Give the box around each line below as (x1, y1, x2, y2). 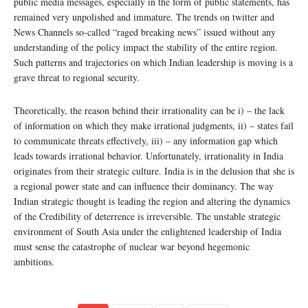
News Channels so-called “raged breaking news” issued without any (14, 25, 276, 39)
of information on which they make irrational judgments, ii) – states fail (14, 119, 294, 133)
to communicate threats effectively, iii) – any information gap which (14, 134, 278, 148)
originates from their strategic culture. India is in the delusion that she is (14, 164, 294, 178)
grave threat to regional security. (14, 71, 143, 85)
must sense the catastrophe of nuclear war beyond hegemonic (14, 240, 250, 254)
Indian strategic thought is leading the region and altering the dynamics (14, 195, 290, 208)
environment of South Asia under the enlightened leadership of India (14, 225, 281, 239)
